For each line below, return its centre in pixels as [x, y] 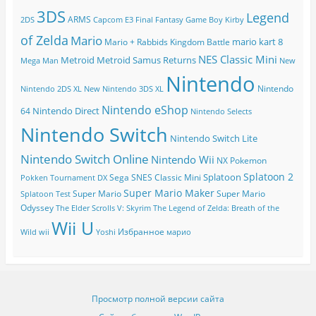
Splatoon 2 [268, 177]
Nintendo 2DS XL [51, 89]
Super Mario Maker [169, 193]
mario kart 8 [257, 42]
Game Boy [204, 20]
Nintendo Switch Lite [213, 139]
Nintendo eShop [145, 110]
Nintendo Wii [182, 160]
